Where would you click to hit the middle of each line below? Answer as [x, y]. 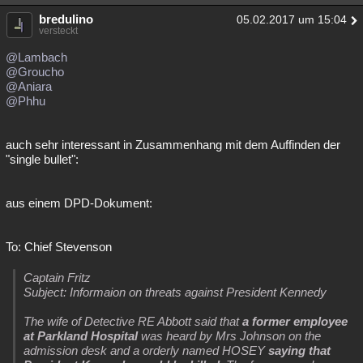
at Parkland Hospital [81, 336]
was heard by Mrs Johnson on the [229, 336]
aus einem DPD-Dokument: [79, 203]
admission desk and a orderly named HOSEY [146, 351]
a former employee [295, 322]
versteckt [58, 31]
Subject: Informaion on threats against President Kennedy [175, 293]
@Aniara [29, 87]
